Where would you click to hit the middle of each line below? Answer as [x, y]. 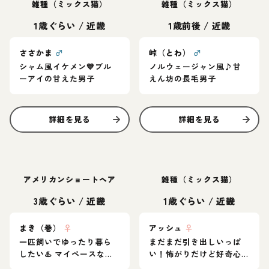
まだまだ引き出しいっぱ [195, 242]
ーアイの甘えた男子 [57, 78]
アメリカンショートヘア [70, 179]
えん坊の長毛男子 [183, 78]
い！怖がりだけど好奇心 [195, 254]
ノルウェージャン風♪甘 [195, 66]
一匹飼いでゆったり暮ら [66, 242]
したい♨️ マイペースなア [67, 254]
